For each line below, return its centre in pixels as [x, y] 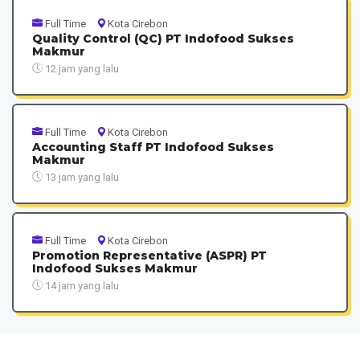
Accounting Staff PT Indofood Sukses [153, 147]
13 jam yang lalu [80, 177]
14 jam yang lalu [80, 285]
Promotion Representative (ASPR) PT [149, 255]
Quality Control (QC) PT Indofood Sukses [163, 38]
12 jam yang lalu [80, 68]
